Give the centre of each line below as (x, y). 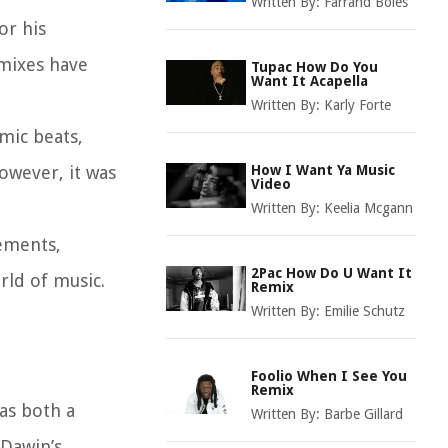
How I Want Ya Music (323, 170)
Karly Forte (357, 105)
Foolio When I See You (329, 376)
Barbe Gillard (363, 414)
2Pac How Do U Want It (331, 273)
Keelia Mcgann (368, 208)
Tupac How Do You (314, 67)
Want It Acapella (309, 81)
